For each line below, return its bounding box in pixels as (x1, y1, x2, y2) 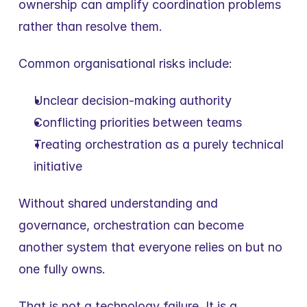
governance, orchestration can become (19, 218, 244, 232)
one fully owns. (19, 262, 106, 276)
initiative (34, 159, 82, 173)
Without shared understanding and (19, 196, 218, 210)
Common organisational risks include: (19, 56, 232, 71)
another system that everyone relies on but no (19, 240, 282, 254)
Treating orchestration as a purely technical (34, 137, 284, 151)
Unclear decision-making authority (34, 93, 232, 108)
